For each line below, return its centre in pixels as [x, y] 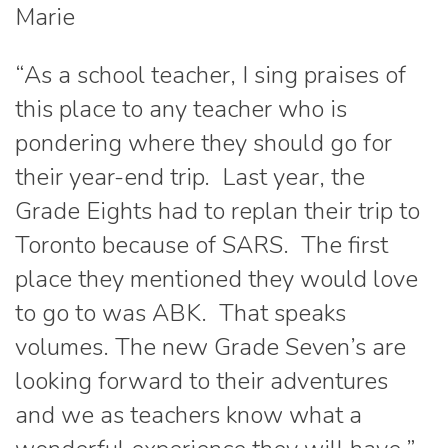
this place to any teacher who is [181, 109]
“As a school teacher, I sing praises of [210, 75]
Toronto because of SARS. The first [201, 245]
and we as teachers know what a [188, 415]
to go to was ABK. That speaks [180, 313]
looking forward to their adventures [201, 381]
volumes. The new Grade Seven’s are [210, 347]
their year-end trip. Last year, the [190, 177]
